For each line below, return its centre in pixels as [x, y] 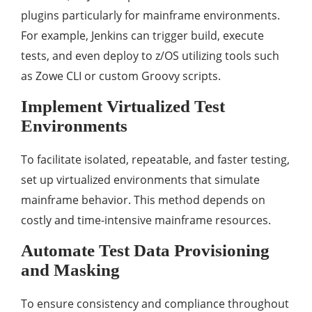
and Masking [70, 270]
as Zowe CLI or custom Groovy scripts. [121, 76]
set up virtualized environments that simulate [140, 180]
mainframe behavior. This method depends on [143, 200]
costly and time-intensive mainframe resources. [146, 220]
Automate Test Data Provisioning [145, 251]
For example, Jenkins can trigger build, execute [142, 36]
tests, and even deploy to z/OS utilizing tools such [150, 56]
